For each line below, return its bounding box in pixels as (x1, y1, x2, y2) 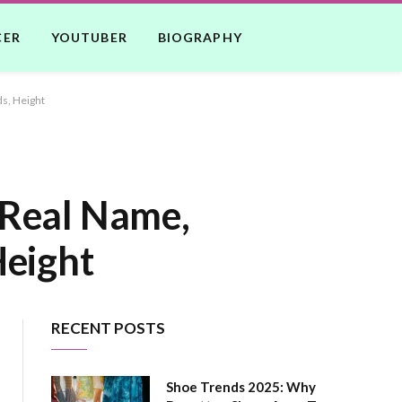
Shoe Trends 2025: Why (166, 379, 316, 395)
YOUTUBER (50, 30, 127, 45)
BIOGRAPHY (157, 30, 242, 45)
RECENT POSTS (51, 319, 165, 337)
